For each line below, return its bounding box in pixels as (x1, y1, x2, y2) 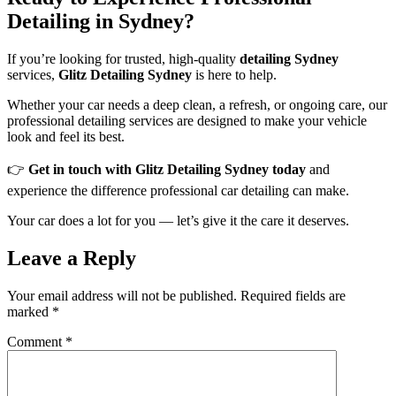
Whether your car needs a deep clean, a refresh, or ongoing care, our (7, 96, 387, 112)
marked (7, 303, 52, 319)
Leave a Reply (7, 246, 136, 270)
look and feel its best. (7, 128, 125, 144)
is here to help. (192, 66, 277, 82)
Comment (7, 333, 65, 349)
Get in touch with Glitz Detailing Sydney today (28, 161, 306, 177)
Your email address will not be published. (7, 287, 237, 303)
